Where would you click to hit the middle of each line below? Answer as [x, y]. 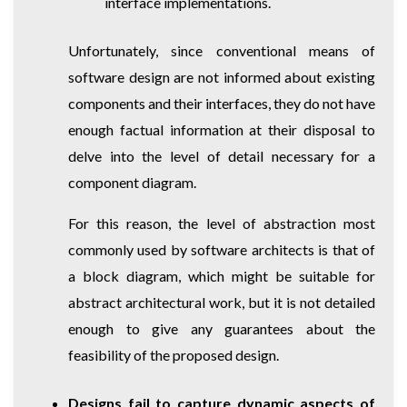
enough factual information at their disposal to [222, 129]
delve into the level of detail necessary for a [222, 155]
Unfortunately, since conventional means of [222, 50]
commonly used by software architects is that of [222, 249]
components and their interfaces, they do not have [222, 103]
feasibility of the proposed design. [174, 354]
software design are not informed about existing [222, 76]
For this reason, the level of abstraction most [222, 223]
